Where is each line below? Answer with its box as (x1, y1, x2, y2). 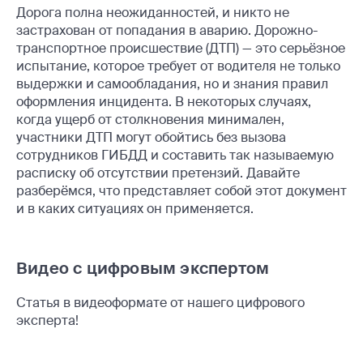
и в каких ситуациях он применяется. (16, 200, 254, 218)
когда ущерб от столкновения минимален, (16, 111, 284, 129)
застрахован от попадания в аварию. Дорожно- (16, 22, 318, 40)
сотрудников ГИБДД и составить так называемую (16, 147, 334, 164)
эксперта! (16, 312, 79, 330)
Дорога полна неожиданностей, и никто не (16, 4, 289, 22)
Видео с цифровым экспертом (16, 258, 270, 280)
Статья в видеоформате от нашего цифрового (16, 294, 305, 312)
